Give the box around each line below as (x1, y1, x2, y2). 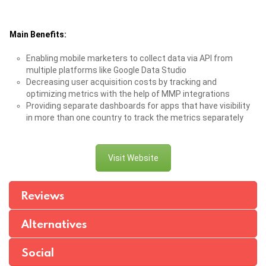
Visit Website (107, 153, 159, 163)
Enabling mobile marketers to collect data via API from (26, 53, 233, 64)
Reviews (21, 188, 64, 203)
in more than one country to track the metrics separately (26, 113, 243, 123)
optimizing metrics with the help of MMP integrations (26, 89, 230, 99)
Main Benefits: (9, 30, 68, 40)
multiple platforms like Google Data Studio (26, 65, 188, 75)
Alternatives (21, 216, 87, 232)
